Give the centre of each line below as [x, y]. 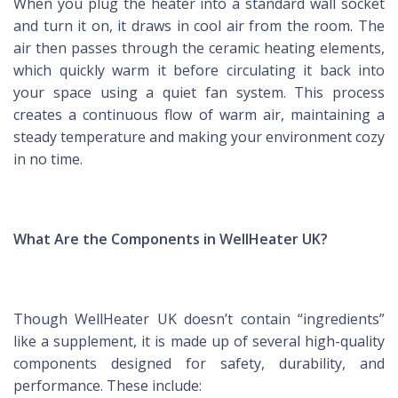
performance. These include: [107, 386]
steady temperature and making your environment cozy [199, 137]
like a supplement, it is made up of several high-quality [199, 342]
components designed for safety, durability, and [199, 364]
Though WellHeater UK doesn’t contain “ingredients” [199, 319]
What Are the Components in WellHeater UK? [171, 239]
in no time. [48, 159]
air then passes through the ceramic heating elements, [199, 48]
